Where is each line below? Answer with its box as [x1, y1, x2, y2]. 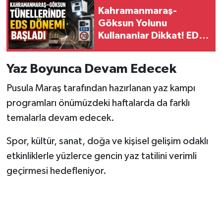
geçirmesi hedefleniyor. [6, 166, 107, 176]
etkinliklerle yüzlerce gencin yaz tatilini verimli [6, 151, 197, 162]
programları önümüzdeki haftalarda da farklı [6, 98, 190, 109]
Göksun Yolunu [98, 18, 167, 29]
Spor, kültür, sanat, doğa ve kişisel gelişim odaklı [6, 136, 208, 147]
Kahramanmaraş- [98, 6, 177, 16]
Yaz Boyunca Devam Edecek [6, 62, 176, 75]
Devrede [98, 43, 139, 54]
